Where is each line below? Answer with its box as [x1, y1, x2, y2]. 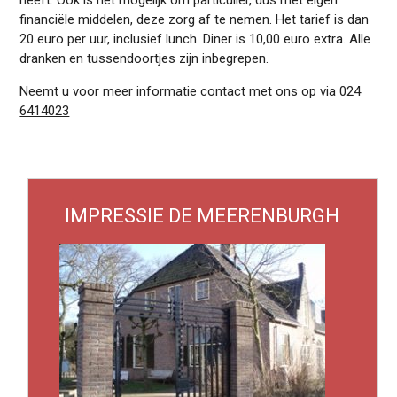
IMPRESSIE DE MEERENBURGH [65, 205, 340, 228]
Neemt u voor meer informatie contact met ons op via [19, 83, 340, 100]
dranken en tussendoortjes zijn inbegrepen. [19, 51, 269, 67]
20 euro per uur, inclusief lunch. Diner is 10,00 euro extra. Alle [19, 31, 371, 48]
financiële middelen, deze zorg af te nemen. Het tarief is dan [19, 12, 370, 28]
